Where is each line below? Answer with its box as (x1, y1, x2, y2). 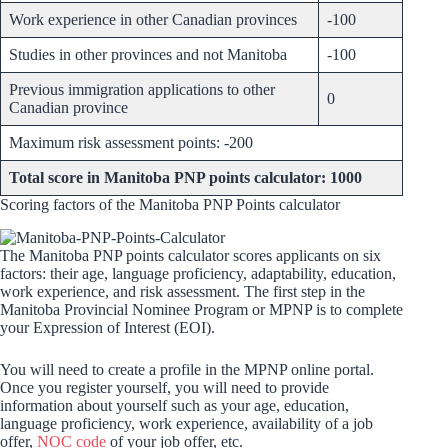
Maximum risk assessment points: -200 (9, 134, 253, 152)
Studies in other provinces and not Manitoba (9, 46, 287, 64)
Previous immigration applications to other (9, 81, 275, 99)
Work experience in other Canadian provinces (9, 11, 297, 29)
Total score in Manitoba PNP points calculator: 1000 (9, 169, 362, 187)
